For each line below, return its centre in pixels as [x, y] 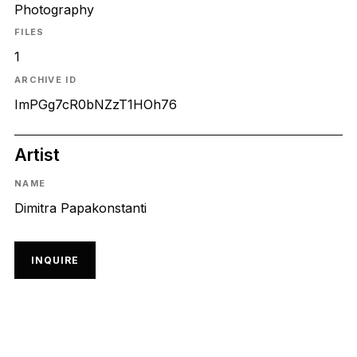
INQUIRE [55, 260]
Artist [37, 154]
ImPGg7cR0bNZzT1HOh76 [95, 104]
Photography [54, 10]
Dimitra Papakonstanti [80, 208]
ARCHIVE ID [45, 79]
